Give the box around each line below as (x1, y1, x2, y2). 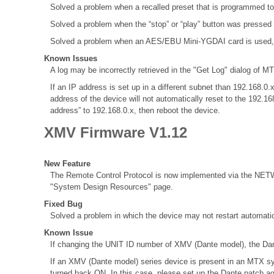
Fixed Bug (44, 199, 83, 209)
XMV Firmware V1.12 (44, 124, 187, 141)
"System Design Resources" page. (50, 182, 173, 192)
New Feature (44, 159, 91, 169)
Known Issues (44, 54, 97, 64)
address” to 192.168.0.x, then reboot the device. (50, 106, 220, 116)
